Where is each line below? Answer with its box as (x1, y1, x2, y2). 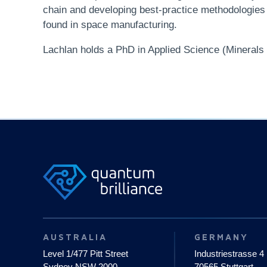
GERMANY (194, 232, 249, 243)
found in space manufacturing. (43, 19, 177, 30)
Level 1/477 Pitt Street (43, 248, 128, 259)
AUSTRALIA (43, 232, 107, 243)
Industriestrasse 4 (194, 248, 264, 259)
